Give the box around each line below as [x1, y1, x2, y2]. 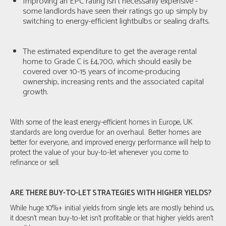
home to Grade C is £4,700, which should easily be [23, 54, 191, 69]
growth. [23, 85, 48, 99]
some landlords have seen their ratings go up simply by [23, 4, 207, 18]
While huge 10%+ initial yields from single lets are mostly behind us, [10, 201, 214, 214]
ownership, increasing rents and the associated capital [23, 75, 204, 89]
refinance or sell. [10, 156, 59, 169]
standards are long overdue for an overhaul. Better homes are [10, 126, 201, 139]
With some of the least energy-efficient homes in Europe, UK [10, 116, 193, 129]
